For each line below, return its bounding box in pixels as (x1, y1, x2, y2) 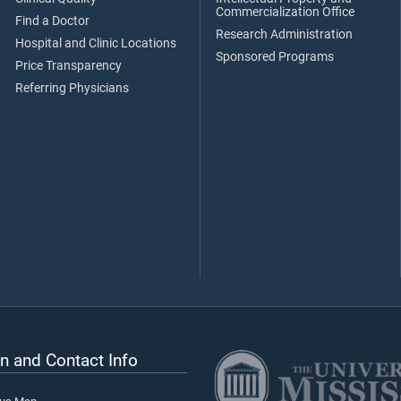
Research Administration (216, 26, 353, 42)
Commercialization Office (216, 4, 354, 20)
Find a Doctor (15, 13, 90, 29)
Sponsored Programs (216, 48, 334, 64)
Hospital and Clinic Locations (15, 35, 176, 51)
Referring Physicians (15, 80, 129, 96)
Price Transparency (15, 57, 122, 73)
